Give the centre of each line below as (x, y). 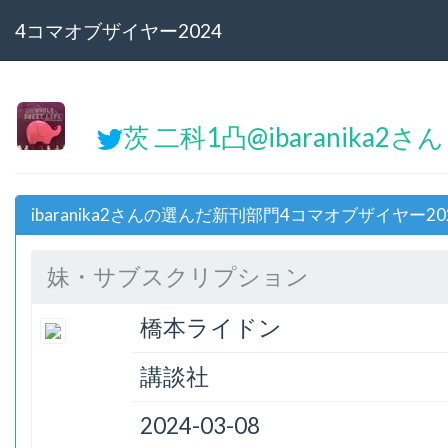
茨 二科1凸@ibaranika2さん (283, 137)
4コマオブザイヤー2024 (118, 30)
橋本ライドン (211, 328)
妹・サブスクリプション (178, 277)
